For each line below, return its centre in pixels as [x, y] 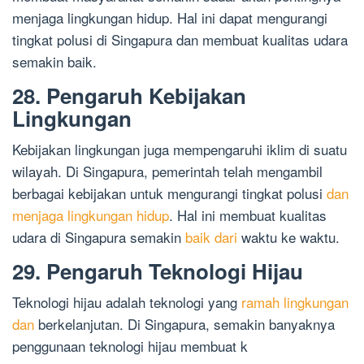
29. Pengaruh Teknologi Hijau [158, 271]
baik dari [211, 237]
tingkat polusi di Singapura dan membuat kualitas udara [180, 40]
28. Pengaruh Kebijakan [129, 96]
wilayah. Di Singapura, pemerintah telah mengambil [167, 171]
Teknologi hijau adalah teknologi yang [127, 302]
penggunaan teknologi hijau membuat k [130, 346]
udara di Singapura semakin [99, 237]
